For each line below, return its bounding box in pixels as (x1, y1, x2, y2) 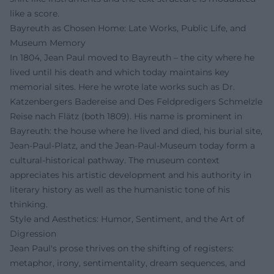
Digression (10, 228, 56, 239)
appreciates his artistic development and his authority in (10, 169, 251, 180)
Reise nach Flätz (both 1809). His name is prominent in (10, 111, 242, 122)
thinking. (10, 199, 48, 210)
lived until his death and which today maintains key (10, 67, 229, 78)
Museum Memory (10, 37, 86, 48)
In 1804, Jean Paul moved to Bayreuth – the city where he (10, 52, 254, 63)
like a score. (10, 8, 59, 19)
